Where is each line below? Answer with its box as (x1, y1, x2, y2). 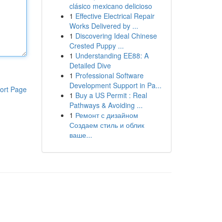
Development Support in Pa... (69, 80, 162, 90)
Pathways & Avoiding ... (69, 100, 143, 110)
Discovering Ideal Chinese (75, 31, 157, 41)
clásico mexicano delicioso (69, 1, 152, 11)
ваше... (69, 130, 92, 140)
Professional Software (75, 70, 144, 80)
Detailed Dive (69, 60, 111, 70)
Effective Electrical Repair (75, 11, 155, 21)
